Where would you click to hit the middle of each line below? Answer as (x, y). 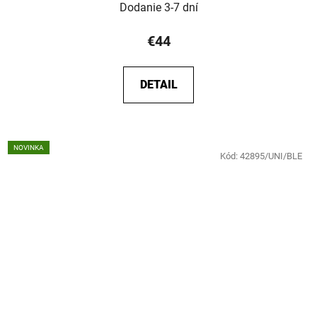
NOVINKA (29, 147)
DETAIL (158, 84)
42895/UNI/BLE (271, 156)
